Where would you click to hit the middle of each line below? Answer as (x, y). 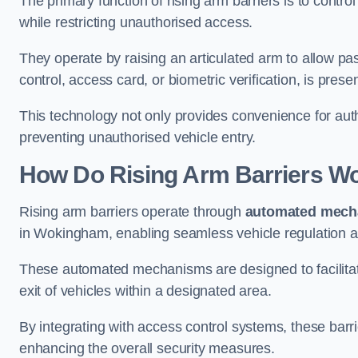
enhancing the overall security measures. (147, 348)
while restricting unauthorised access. (136, 22)
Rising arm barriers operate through (132, 211)
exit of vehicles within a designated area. (145, 290)
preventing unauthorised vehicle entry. (138, 137)
